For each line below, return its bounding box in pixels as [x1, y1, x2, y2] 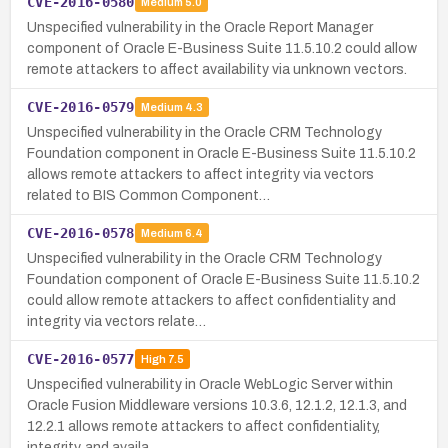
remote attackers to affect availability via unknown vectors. [27, 61, 407, 77]
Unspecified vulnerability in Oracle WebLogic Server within [27, 376, 393, 392]
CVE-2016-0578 [27, 224, 135, 241]
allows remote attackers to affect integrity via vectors [27, 166, 374, 182]
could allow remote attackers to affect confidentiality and [27, 292, 396, 308]
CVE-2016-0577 [27, 350, 135, 367]
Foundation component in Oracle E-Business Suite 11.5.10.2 [27, 145, 416, 161]
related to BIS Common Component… [27, 187, 270, 203]
